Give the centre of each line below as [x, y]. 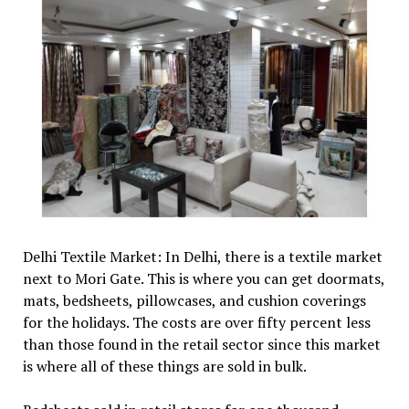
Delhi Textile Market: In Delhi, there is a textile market [202, 257]
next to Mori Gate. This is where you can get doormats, [203, 279]
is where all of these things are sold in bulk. [166, 367]
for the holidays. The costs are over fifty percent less [196, 323]
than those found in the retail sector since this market [201, 345]
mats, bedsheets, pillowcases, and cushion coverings [194, 301]
